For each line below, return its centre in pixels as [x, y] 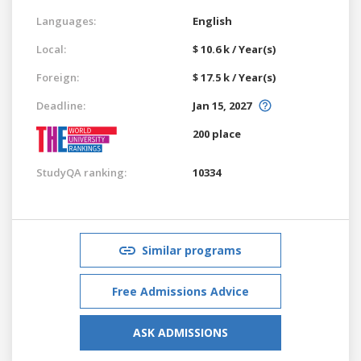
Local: [51, 49]
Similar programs [192, 250]
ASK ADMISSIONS [180, 332]
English [212, 21]
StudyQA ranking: [81, 172]
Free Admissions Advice [180, 291]
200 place [217, 133]
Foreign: [58, 77]
